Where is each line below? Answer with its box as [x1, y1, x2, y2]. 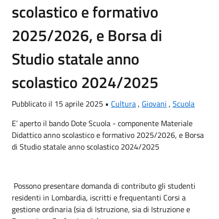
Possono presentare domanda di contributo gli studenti [12, 180, 196, 192]
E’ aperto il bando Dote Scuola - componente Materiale [12, 117, 193, 129]
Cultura [111, 98, 136, 109]
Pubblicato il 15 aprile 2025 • [12, 98, 111, 109]
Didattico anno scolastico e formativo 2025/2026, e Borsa [12, 129, 204, 141]
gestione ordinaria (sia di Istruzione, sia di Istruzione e [12, 203, 190, 215]
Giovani [142, 98, 167, 109]
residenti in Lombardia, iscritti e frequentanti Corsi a [12, 192, 186, 203]
